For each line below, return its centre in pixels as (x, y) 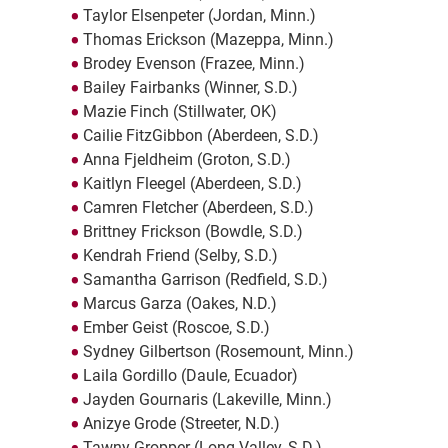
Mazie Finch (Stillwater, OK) (179, 112)
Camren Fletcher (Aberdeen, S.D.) (198, 208)
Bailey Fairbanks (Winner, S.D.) (190, 88)
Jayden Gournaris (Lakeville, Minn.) (207, 400)
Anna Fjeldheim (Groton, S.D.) (186, 160)
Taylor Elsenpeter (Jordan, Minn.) (199, 16)
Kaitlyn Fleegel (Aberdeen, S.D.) (192, 184)
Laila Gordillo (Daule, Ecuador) (190, 376)
